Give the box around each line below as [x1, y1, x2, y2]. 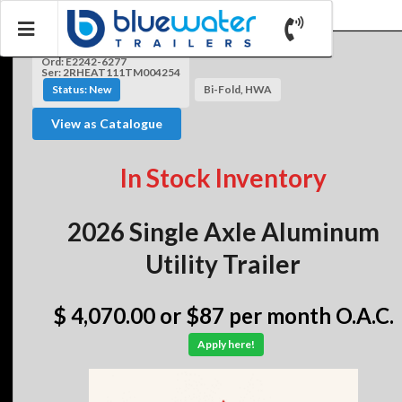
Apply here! [197, 337, 255, 352]
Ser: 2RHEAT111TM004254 [40, 65, 180, 79]
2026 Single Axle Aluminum [66, 215, 380, 247]
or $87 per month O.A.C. [159, 301, 394, 328]
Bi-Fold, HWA [204, 82, 273, 96]
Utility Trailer [145, 248, 301, 279]
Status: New [51, 82, 111, 96]
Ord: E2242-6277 [40, 54, 127, 68]
